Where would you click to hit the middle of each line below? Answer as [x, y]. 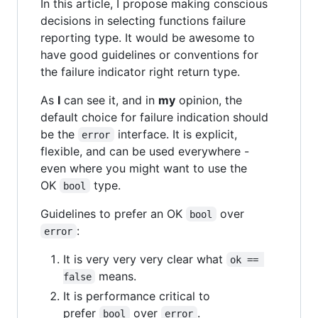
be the [59, 134]
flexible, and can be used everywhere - [145, 151]
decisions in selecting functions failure [143, 20]
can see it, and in [109, 100]
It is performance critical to [137, 296]
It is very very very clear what [145, 259]
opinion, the [209, 100]
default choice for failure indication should [154, 117]
